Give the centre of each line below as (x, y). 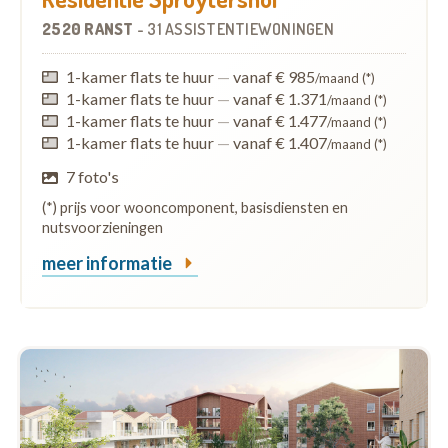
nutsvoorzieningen (102, 228)
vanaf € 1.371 (279, 99)
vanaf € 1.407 (279, 143)
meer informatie (108, 263)
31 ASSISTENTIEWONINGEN (240, 29)
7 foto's (93, 177)
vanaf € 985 (273, 77)
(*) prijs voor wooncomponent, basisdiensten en (195, 208)
